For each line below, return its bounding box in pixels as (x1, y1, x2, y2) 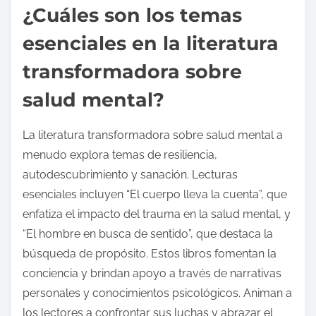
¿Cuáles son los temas (23, 3, 242, 27)
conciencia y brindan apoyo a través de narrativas (23, 266, 281, 280)
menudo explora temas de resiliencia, (23, 147, 217, 162)
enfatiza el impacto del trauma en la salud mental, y (23, 207, 291, 221)
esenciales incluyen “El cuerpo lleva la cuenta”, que (23, 187, 287, 201)
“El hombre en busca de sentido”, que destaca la (23, 226, 273, 241)
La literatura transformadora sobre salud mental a (23, 128, 283, 142)
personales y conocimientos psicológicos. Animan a (23, 286, 292, 300)
